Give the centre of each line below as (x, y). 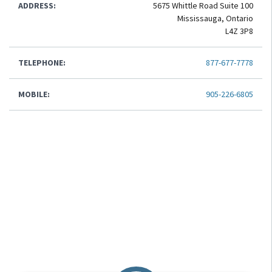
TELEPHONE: (42, 63)
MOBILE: (34, 94)
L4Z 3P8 (239, 31)
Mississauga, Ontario (215, 18)
